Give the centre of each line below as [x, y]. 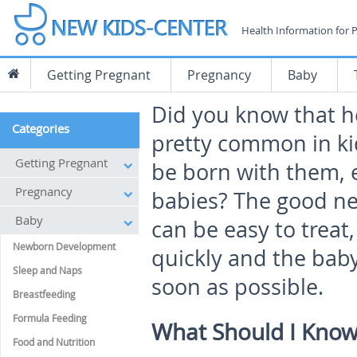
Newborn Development [64, 246]
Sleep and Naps [47, 270]
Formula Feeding [50, 318]
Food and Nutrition [54, 342]
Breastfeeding [44, 294]
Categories [41, 128]
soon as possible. [237, 287]
